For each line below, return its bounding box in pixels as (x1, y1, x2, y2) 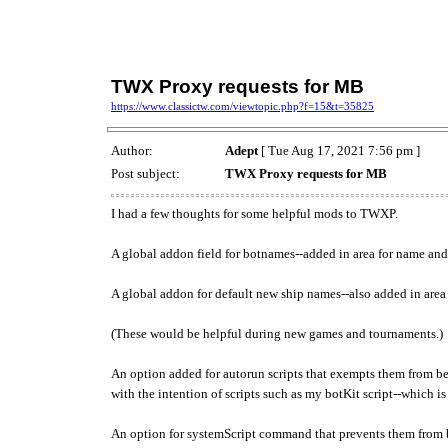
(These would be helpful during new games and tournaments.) (111, 325, 443, 341)
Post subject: (111, 166, 183, 182)
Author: (111, 143, 156, 159)
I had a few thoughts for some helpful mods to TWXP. (111, 205, 398, 221)
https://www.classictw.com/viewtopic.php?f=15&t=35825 (111, 101, 374, 112)
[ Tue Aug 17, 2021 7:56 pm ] (258, 143, 420, 159)
